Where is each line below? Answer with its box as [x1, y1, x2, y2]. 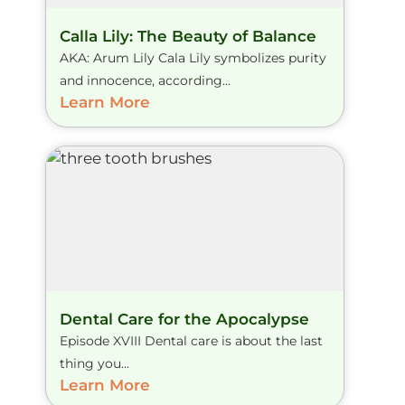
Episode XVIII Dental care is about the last [60, 332, 323, 349]
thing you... [60, 354, 129, 372]
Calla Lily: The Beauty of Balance [60, 26, 316, 45]
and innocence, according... [60, 71, 231, 89]
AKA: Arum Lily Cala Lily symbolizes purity [60, 49, 326, 66]
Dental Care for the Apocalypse [60, 309, 309, 328]
